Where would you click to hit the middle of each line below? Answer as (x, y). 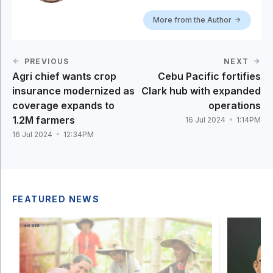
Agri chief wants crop (64, 76)
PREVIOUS (47, 61)
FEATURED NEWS (56, 199)
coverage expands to (63, 105)
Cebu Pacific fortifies (209, 76)
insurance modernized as (73, 90)
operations (235, 105)
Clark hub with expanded (201, 90)
